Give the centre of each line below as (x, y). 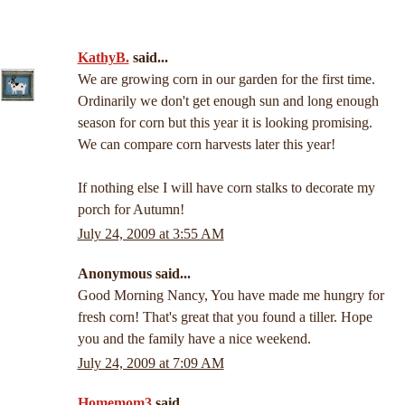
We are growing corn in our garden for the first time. (226, 79)
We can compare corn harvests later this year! (206, 144)
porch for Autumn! (131, 209)
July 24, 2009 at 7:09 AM (151, 363)
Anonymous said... (134, 274)
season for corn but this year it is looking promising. (225, 122)
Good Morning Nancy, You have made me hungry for (231, 296)
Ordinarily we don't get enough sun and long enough (228, 101)
